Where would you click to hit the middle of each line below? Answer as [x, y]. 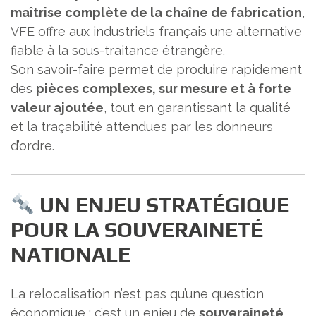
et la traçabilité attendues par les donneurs [142, 127]
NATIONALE [71, 255]
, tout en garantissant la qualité [197, 108]
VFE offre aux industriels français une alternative [156, 32]
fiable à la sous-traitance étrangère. [118, 51]
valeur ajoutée [57, 108]
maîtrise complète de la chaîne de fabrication [156, 13]
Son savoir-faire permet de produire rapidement [156, 70]
